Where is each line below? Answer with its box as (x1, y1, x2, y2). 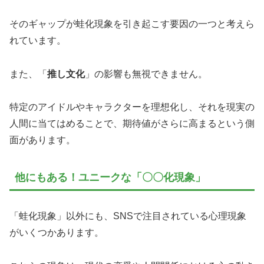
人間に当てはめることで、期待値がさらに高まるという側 (9, 118, 255, 129)
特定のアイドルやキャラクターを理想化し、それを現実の (9, 102, 255, 113)
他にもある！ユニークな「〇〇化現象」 (15, 171, 206, 184)
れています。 (9, 35, 66, 45)
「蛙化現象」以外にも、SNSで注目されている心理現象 (9, 211, 246, 222)
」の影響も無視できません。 (85, 68, 207, 79)
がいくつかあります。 (9, 227, 104, 238)
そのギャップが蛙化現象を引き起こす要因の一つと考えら (9, 18, 255, 29)
